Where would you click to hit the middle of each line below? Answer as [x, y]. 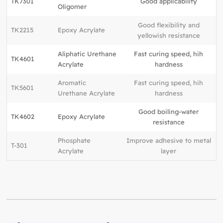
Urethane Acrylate [87, 93]
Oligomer [72, 6]
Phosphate [74, 140]
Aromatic [72, 82]
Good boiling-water [169, 111]
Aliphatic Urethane [87, 54]
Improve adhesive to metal [168, 140]
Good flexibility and [168, 25]
